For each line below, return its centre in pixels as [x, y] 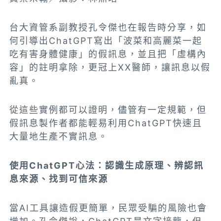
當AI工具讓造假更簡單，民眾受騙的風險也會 [109, 208]
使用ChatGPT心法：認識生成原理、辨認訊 [107, 166]
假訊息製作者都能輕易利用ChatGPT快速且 [106, 123]
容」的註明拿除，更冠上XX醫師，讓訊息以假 [110, 68]
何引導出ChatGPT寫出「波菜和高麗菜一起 [106, 41]
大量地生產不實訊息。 [59, 137]
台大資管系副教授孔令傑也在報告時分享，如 [108, 28]
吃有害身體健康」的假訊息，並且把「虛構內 [108, 54]
